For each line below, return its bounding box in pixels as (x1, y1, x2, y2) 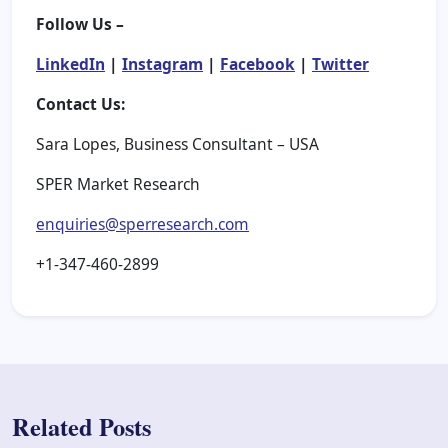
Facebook (220, 52, 295, 75)
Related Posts (12, 408, 151, 444)
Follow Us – (36, 12, 124, 35)
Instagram (122, 52, 203, 75)
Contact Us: (36, 92, 129, 115)
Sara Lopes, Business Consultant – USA (36, 132, 319, 155)
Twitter (312, 52, 369, 75)
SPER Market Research (36, 172, 200, 195)
